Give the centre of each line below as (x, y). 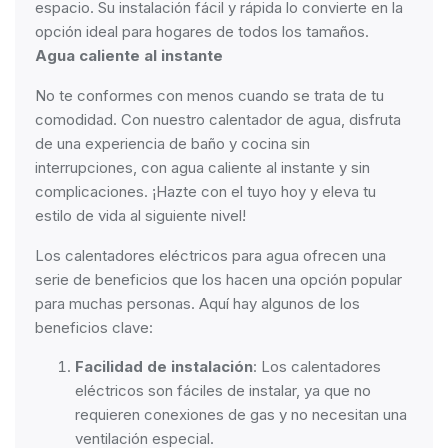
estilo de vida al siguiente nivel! (140, 215)
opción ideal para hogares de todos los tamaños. (202, 31)
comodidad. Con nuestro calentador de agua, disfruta (218, 119)
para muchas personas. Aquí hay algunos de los (197, 303)
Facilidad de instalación (164, 366)
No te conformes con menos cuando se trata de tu (209, 95)
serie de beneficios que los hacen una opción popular (218, 279)
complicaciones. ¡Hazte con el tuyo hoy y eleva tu (205, 191)
